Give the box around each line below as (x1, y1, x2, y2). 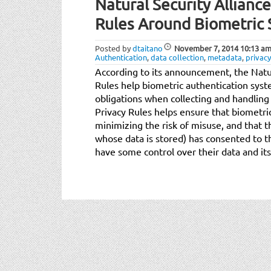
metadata (207, 51, 242, 62)
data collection (151, 51, 204, 62)
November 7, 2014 (174, 42, 238, 53)
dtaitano (132, 42, 163, 53)
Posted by (95, 42, 132, 53)
